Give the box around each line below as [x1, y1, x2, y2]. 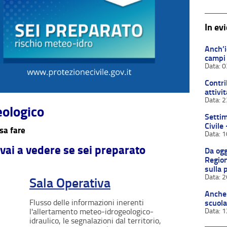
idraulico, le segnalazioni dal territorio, [29, 215, 161, 225]
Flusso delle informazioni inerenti [29, 197, 144, 207]
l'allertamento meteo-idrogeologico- [29, 206, 154, 216]
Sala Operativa [29, 175, 110, 191]
